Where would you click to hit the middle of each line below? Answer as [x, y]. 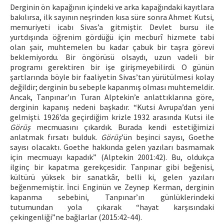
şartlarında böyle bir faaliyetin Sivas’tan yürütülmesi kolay [112, 77]
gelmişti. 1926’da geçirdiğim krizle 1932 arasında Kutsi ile [112, 117]
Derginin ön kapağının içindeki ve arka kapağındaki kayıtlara [112, 7]
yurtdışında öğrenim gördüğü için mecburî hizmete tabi [112, 37]
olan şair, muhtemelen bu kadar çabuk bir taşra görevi [112, 47]
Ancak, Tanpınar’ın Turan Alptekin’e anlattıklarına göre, [112, 97]
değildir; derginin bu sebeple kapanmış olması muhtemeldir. [112, 87]
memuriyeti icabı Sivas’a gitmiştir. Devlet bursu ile [112, 27]
